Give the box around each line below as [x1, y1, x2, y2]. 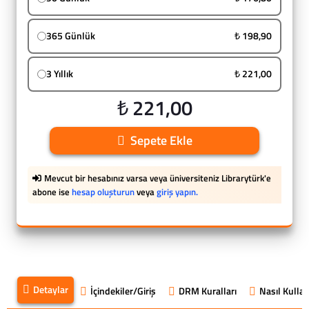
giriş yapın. [157, 185, 198, 199]
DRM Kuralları [179, 283, 237, 299]
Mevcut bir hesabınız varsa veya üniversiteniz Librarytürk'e [44, 171, 271, 185]
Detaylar [33, 282, 68, 297]
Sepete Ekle [130, 131, 192, 150]
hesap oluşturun [72, 185, 134, 199]
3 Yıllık [46, 66, 73, 81]
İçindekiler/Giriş [90, 283, 156, 299]
